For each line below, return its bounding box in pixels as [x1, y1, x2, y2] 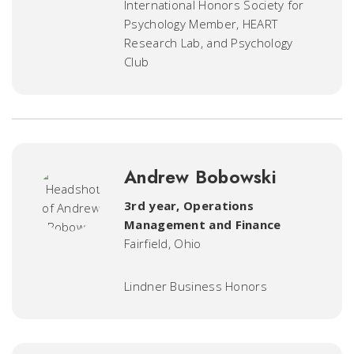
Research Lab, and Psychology [124, 35, 293, 51]
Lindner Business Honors [124, 278, 267, 294]
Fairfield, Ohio [124, 235, 201, 251]
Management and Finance [124, 217, 281, 232]
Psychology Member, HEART [124, 16, 278, 32]
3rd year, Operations [124, 198, 254, 213]
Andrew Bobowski [124, 164, 276, 190]
